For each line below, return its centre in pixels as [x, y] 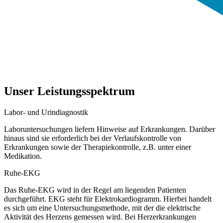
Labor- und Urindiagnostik [46, 112]
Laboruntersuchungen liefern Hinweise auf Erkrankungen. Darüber [110, 129]
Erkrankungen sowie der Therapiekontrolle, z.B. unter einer [98, 147]
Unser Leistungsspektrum [69, 91]
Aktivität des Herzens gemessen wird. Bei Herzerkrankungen [100, 217]
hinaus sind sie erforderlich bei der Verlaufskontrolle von [93, 138]
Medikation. [23, 156]
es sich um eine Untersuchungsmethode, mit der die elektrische [102, 208]
